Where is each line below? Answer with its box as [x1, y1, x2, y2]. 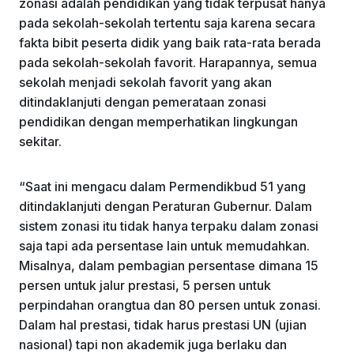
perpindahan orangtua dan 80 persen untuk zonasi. [19, 297, 321, 314]
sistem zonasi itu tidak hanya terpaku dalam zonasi [19, 218, 318, 235]
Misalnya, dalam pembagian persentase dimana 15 [19, 258, 318, 274]
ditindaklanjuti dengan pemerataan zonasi [19, 94, 266, 111]
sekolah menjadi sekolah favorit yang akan [19, 74, 272, 91]
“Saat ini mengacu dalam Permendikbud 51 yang [19, 179, 306, 195]
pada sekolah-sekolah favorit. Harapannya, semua [19, 55, 317, 71]
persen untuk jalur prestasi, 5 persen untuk [19, 277, 271, 294]
